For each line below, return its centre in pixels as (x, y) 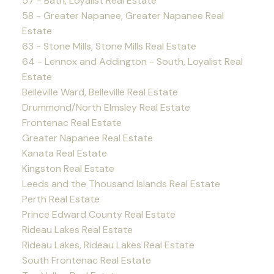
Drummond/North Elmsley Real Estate (106, 108)
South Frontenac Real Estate (86, 261)
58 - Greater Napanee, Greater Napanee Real (123, 16)
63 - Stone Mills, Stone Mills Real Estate (109, 46)
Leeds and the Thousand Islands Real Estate (121, 184)
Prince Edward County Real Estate (98, 215)
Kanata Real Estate (64, 154)
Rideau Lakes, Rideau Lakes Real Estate (108, 245)
